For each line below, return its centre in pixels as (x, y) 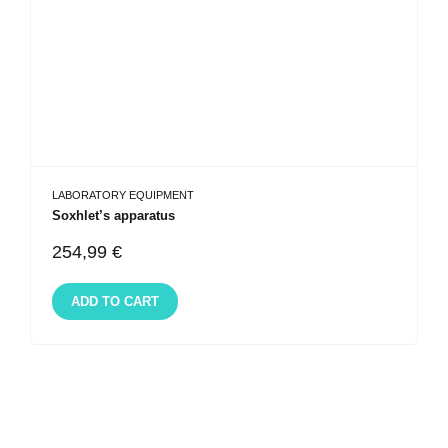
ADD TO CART (114, 301)
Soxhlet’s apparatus (113, 216)
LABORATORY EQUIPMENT (123, 194)
